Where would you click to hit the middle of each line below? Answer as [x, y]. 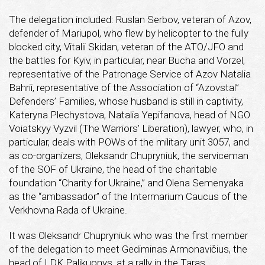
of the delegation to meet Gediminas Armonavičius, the [128, 249]
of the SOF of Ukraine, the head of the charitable [113, 169]
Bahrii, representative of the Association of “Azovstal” [124, 87]
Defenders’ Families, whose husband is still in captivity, [126, 101]
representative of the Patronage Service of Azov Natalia [130, 74]
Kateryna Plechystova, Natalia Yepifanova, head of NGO [130, 114]
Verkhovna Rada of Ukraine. [68, 210]
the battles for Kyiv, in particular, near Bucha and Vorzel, [127, 60]
